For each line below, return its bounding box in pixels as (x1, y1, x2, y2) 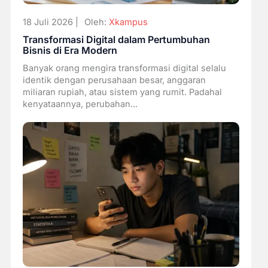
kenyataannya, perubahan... (22, 98, 138, 109)
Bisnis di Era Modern (22, 44, 117, 57)
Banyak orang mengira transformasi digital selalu (22, 62, 226, 74)
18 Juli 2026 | (22, 17, 78, 28)
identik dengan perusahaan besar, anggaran (22, 74, 206, 86)
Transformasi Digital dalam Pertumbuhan (22, 33, 210, 46)
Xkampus (108, 17, 148, 28)
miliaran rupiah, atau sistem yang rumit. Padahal (22, 86, 222, 98)
